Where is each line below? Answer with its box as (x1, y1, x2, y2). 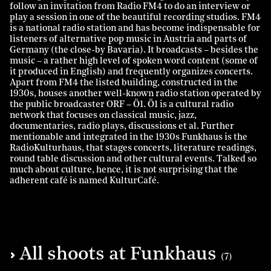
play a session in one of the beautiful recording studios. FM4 (10, 13, 261, 22)
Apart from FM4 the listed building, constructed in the (10, 78, 238, 88)
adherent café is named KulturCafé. (10, 176, 159, 186)
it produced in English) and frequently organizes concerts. (10, 67, 253, 77)
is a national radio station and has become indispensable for (10, 24, 260, 33)
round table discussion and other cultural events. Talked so (10, 154, 256, 164)
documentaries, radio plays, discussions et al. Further (10, 122, 234, 131)
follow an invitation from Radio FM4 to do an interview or (10, 2, 250, 11)
